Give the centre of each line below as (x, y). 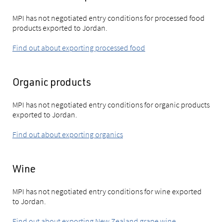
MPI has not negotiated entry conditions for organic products (111, 105)
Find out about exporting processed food (79, 48)
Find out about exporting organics (68, 134)
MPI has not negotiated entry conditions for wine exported (107, 191)
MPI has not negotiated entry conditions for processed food (109, 18)
